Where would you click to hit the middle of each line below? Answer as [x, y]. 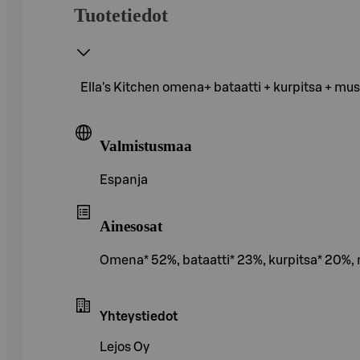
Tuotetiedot [121, 15]
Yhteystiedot [139, 316]
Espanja [124, 180]
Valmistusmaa [146, 146]
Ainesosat [131, 226]
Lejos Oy [125, 347]
